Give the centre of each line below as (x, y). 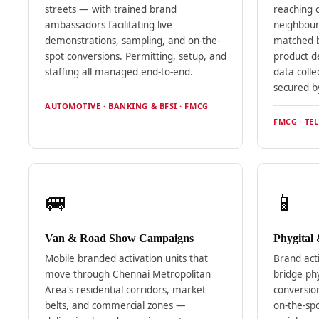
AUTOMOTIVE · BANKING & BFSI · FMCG (126, 106)
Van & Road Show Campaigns (119, 239)
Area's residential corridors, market (125, 290)
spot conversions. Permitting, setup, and (135, 57)
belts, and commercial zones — (115, 306)
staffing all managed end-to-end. (119, 72)
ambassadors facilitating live (108, 25)
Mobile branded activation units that (126, 259)
